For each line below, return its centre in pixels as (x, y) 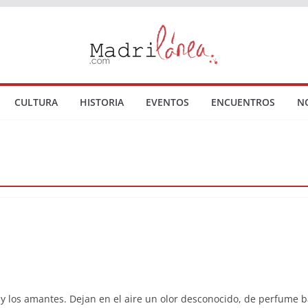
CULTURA (36, 102)
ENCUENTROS (243, 102)
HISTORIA (102, 102)
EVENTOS (167, 102)
